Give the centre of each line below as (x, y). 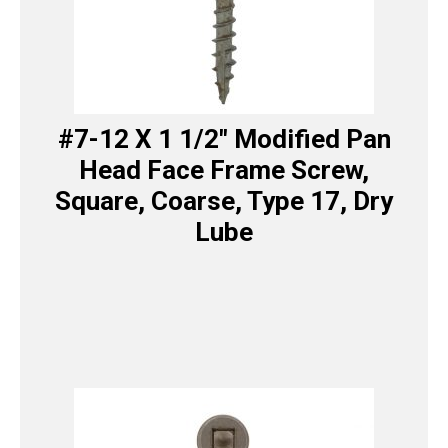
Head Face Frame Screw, (224, 170)
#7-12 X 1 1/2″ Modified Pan (224, 139)
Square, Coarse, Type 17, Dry (224, 201)
